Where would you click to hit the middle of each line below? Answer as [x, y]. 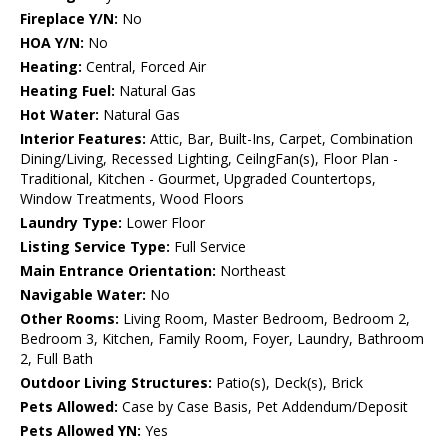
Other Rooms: [69, 319]
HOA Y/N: [52, 43]
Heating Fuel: [67, 91]
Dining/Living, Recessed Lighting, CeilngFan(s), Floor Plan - [209, 159]
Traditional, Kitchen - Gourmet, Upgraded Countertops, [198, 179]
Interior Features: [83, 139]
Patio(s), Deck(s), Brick [287, 383]
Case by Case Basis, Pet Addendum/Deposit [263, 407]
